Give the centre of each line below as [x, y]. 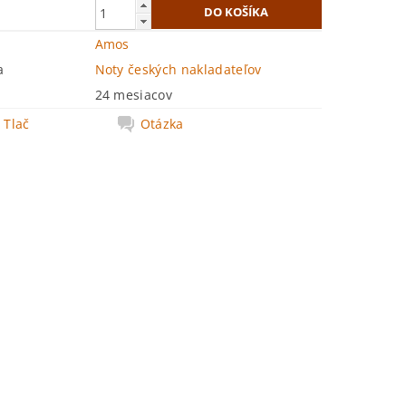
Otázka [162, 124]
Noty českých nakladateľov [178, 69]
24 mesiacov [134, 95]
